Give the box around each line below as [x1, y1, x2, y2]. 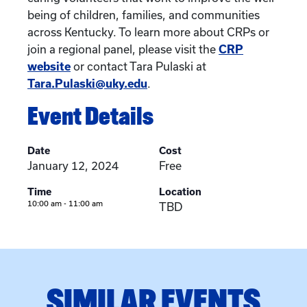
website [27, 60, 71, 73]
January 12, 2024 [27, 160, 119, 172]
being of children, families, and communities [27, 9, 260, 21]
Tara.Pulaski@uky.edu [27, 77, 147, 90]
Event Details [27, 101, 153, 131]
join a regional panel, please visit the [27, 43, 219, 56]
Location [159, 186, 201, 197]
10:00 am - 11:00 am [27, 199, 103, 208]
